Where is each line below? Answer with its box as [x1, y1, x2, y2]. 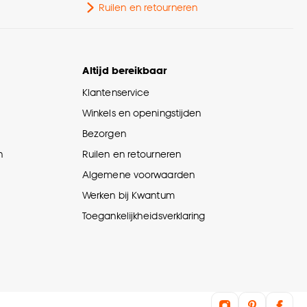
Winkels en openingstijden [82, 107, 201, 119]
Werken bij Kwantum [82, 189, 175, 201]
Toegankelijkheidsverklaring [82, 210, 206, 222]
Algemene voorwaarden [82, 169, 195, 181]
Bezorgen [82, 127, 126, 140]
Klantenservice [82, 86, 150, 99]
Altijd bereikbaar [82, 64, 167, 77]
